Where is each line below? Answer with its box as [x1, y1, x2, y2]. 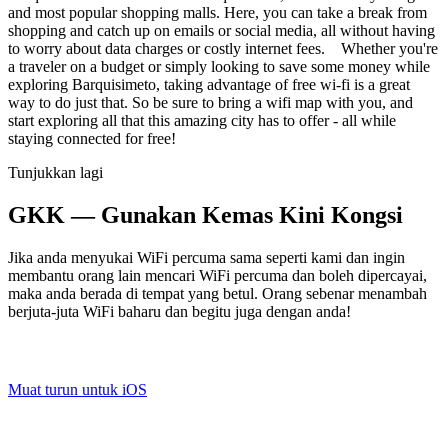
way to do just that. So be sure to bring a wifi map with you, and [8, 93, 413, 111]
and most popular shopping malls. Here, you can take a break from [8, 3, 427, 21]
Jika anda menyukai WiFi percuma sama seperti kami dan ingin [8, 248, 405, 266]
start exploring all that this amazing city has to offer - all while [8, 111, 396, 129]
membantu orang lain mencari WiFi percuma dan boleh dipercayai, [8, 266, 427, 284]
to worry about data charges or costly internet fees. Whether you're [8, 39, 438, 57]
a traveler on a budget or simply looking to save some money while [8, 57, 430, 75]
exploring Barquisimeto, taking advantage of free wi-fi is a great [8, 75, 410, 93]
